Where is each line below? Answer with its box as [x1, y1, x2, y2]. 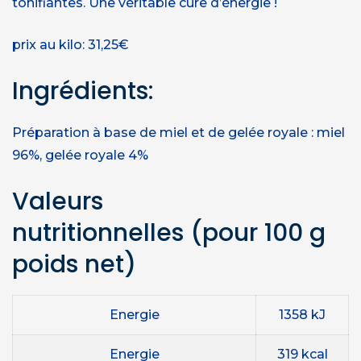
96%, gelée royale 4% [12, 147, 148, 163]
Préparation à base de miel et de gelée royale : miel [12, 124, 345, 140]
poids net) [12, 247, 136, 281]
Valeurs [12, 184, 103, 218]
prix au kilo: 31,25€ [12, 36, 129, 52]
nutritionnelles [12, 215, 190, 250]
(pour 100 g [190, 215, 326, 250]
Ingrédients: [12, 73, 154, 108]
